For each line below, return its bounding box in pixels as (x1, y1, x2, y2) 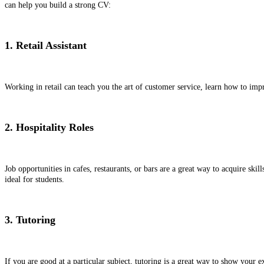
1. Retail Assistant (5, 39, 87, 51)
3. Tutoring (5, 213, 58, 226)
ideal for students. (5, 174, 67, 184)
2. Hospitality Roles (5, 121, 94, 133)
